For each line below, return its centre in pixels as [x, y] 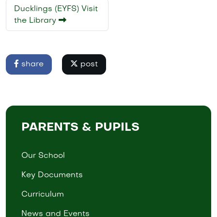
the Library [36, 21]
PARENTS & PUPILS [80, 128]
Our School [43, 156]
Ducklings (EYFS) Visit [56, 9]
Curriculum [43, 194]
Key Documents [52, 175]
